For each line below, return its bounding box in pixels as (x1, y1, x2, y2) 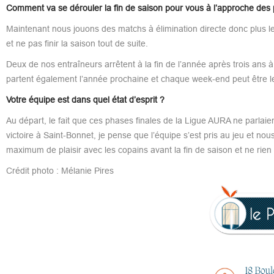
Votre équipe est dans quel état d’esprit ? (6, 94, 165, 105)
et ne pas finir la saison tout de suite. (6, 38, 148, 48)
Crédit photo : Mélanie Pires (6, 165, 114, 176)
